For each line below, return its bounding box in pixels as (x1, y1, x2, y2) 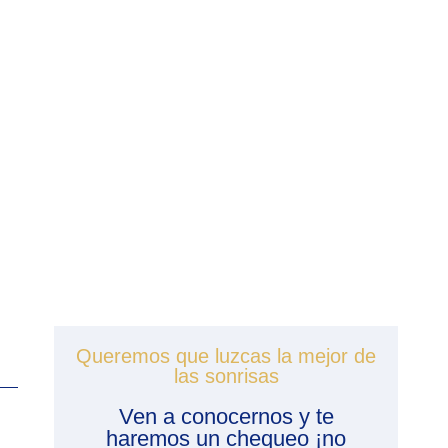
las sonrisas (173, 364, 279, 387)
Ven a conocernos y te (118, 403, 334, 429)
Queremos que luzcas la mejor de (76, 344, 376, 367)
